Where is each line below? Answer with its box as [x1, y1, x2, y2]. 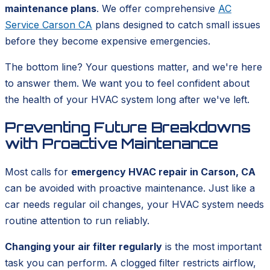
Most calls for [5, 166, 71, 178]
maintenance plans [5, 2, 96, 14]
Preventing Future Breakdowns [5, 118, 251, 137]
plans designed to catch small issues [92, 18, 260, 31]
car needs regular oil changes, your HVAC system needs [5, 198, 264, 211]
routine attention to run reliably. [5, 215, 149, 227]
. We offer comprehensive [96, 2, 218, 14]
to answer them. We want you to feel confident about [5, 77, 250, 89]
